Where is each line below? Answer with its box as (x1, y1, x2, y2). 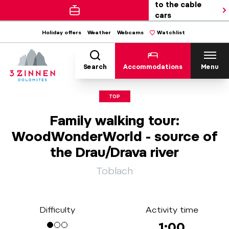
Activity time (145, 205, 198, 215)
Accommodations (123, 63, 182, 71)
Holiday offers (42, 29, 81, 35)
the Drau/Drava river (50, 144, 179, 160)
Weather (87, 29, 111, 35)
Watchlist (157, 29, 185, 35)
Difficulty (39, 205, 75, 215)
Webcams (117, 29, 144, 35)
